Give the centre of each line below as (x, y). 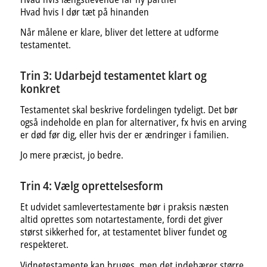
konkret (40, 89)
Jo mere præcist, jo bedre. (72, 155)
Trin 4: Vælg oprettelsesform (91, 186)
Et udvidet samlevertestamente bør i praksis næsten (124, 207)
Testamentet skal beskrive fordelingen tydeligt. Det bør (129, 109)
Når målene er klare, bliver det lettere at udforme (119, 32)
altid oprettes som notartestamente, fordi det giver (121, 219)
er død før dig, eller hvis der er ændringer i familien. (124, 134)
